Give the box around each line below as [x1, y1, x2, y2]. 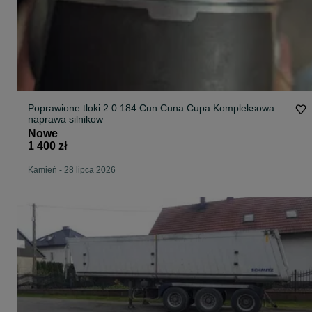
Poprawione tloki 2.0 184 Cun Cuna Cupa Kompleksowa [28, 102, 274, 114]
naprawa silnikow [28, 114, 103, 125]
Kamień [28, 165, 57, 175]
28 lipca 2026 [64, 165, 116, 175]
